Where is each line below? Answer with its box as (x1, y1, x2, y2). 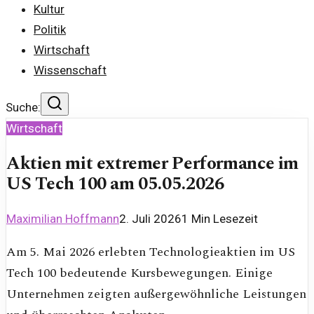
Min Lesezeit (189, 212, 258, 226)
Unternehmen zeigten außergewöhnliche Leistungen (6, 285, 306, 304)
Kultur (34, 2, 64, 16)
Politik (34, 22, 66, 36)
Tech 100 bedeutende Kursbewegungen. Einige (6, 264, 273, 283)
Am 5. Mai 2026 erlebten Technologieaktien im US (6, 243, 295, 262)
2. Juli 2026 (119, 212, 182, 226)
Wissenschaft (34, 63, 107, 77)
